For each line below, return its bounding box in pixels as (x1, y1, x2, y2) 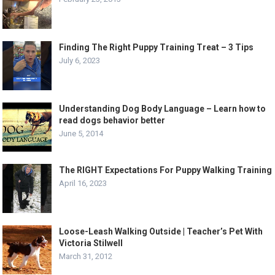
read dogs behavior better (59, 115, 166, 126)
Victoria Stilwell (59, 238, 123, 249)
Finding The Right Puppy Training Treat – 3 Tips (59, 42, 254, 53)
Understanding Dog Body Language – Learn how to (59, 104, 266, 114)
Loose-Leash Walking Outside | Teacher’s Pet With (59, 227, 263, 237)
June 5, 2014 (59, 129, 104, 139)
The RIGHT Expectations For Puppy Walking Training (59, 165, 273, 176)
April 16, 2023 (59, 179, 107, 188)
